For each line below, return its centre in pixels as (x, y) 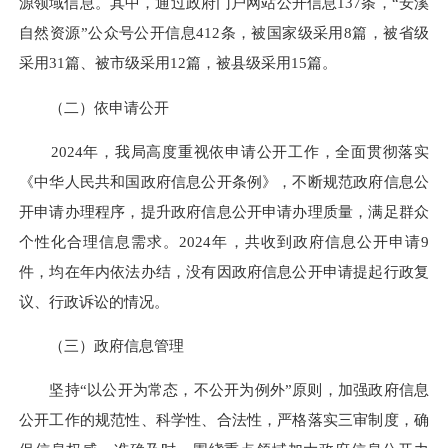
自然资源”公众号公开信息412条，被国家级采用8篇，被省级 (224, 33)
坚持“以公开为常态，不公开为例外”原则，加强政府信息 (224, 390)
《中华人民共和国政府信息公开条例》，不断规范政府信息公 (224, 181)
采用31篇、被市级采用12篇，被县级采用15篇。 (178, 63)
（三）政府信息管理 (101, 346)
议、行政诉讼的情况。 (94, 301)
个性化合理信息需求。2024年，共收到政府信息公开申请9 (224, 241)
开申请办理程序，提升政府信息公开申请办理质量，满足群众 (224, 211)
